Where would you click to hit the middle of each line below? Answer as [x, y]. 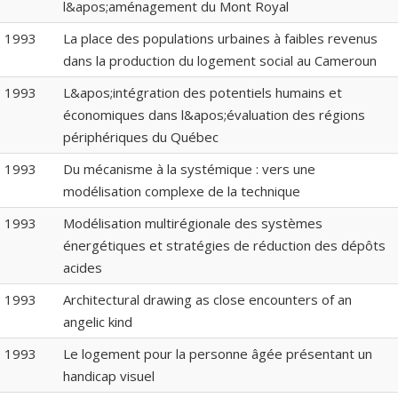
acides [83, 268]
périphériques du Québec [141, 137]
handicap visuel [109, 376]
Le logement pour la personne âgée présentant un [218, 354]
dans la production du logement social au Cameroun [220, 61]
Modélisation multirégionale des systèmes [193, 223]
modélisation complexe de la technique [182, 191]
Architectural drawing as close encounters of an [207, 300]
